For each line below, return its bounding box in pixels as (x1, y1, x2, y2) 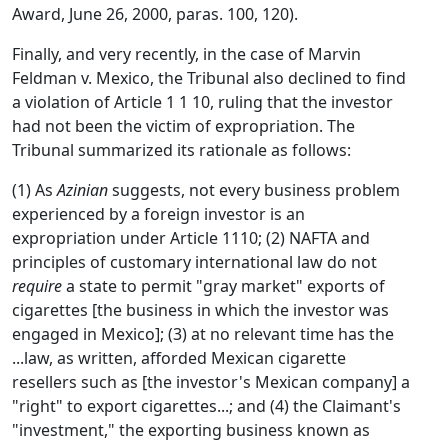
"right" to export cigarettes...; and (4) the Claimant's (12, 395, 401, 417)
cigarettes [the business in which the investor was (12, 299, 389, 321)
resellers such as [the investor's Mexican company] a (12, 371, 410, 393)
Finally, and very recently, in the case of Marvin (12, 43, 361, 65)
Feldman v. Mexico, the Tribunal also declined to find (12, 67, 406, 89)
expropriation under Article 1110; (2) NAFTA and (12, 227, 370, 249)
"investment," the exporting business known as (12, 419, 370, 441)
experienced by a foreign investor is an (12, 203, 305, 225)
